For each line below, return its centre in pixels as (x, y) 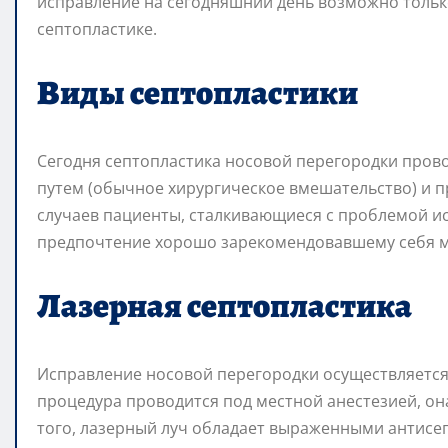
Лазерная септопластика (224, 305)
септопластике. (97, 28)
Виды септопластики (197, 92)
